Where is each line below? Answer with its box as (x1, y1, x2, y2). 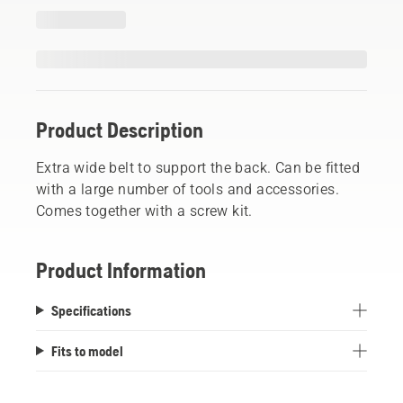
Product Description (36, 117, 203, 142)
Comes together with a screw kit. (36, 201, 253, 219)
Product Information (36, 257, 206, 282)
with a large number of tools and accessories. (36, 180, 339, 198)
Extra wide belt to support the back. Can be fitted (36, 158, 360, 176)
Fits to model (50, 342, 123, 359)
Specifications (50, 301, 131, 318)
